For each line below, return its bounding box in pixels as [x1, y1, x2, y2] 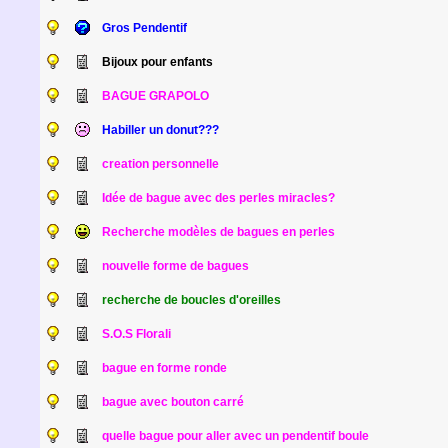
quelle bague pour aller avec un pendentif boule [101, 429, 369, 443]
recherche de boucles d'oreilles [101, 293, 281, 307]
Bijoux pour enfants [101, 55, 213, 69]
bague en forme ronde [101, 361, 227, 375]
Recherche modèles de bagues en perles [101, 225, 335, 239]
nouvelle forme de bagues [101, 259, 249, 273]
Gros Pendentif [101, 21, 187, 35]
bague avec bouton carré [101, 395, 244, 409]
